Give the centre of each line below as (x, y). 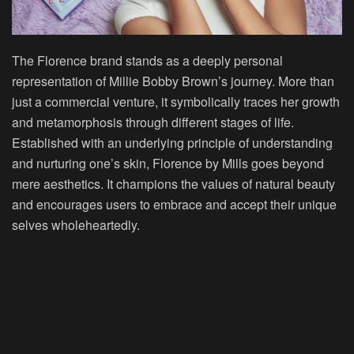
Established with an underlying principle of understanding (172, 142)
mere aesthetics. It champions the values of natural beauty (173, 183)
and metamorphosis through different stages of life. (153, 122)
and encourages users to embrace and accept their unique (174, 204)
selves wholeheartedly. (76, 224)
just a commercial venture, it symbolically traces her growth (176, 101)
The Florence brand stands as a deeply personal (147, 60)
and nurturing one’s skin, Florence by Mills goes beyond (168, 163)
